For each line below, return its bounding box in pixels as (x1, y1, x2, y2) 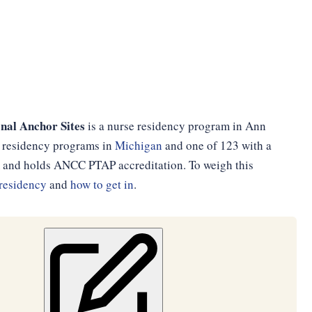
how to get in (70, 176, 134, 192)
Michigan (114, 137, 162, 153)
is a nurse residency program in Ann (84, 118, 266, 134)
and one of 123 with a (162, 137, 272, 153)
